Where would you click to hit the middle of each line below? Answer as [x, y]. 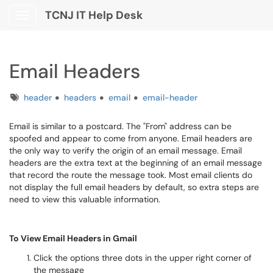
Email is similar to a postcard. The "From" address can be [120, 126]
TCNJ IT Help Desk [94, 15]
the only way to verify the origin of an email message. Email [126, 151]
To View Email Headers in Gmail [73, 238]
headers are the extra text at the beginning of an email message [136, 163]
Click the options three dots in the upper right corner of [143, 258]
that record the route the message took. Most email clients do [131, 175]
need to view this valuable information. [86, 199]
